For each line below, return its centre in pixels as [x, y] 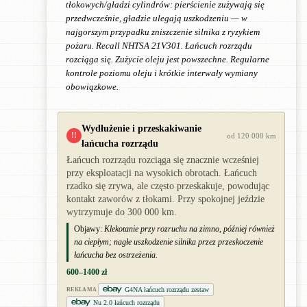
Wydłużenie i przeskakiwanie [142, 128]
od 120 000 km [251, 135]
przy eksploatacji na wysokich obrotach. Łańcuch [162, 173]
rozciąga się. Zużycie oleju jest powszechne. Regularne [168, 59]
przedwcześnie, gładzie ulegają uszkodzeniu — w [157, 18]
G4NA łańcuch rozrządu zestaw [167, 289]
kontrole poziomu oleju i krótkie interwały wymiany [162, 73]
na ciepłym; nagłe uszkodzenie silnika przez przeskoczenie [169, 242]
